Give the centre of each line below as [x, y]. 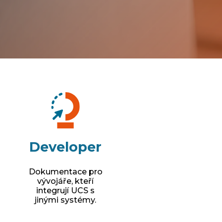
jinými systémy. [65, 200]
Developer [65, 147]
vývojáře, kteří [65, 181]
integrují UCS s [65, 190]
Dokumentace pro [65, 171]
